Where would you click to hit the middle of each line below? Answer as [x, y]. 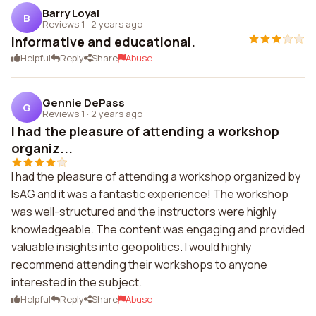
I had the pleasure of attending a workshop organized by [156, 176]
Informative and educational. [103, 42]
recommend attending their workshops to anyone [139, 265]
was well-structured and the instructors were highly [144, 212]
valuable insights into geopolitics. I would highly [131, 247]
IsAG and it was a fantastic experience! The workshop [150, 194]
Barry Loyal [71, 13]
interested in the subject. [77, 282]
